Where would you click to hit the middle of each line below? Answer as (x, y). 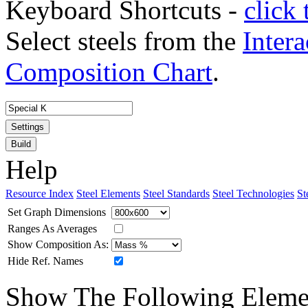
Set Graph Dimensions (57, 212)
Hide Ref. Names (45, 261)
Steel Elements (108, 193)
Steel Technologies (253, 193)
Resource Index (40, 193)
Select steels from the (124, 41)
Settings (27, 126)
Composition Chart (109, 71)
